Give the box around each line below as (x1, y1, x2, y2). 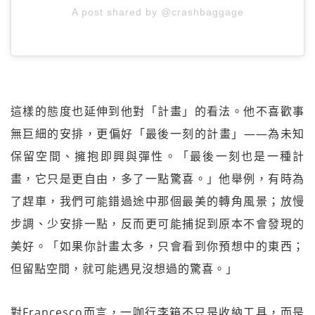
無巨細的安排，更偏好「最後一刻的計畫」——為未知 (11, 125, 304, 141)
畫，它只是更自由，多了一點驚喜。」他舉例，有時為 (11, 170, 304, 186)
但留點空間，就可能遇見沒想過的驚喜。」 (11, 260, 238, 276)
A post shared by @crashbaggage (71, 6, 244, 18)
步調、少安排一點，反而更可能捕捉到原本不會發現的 (11, 215, 304, 231)
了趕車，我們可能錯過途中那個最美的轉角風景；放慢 (11, 193, 304, 209)
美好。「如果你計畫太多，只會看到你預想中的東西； (11, 238, 304, 254)
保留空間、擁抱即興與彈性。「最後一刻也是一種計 (11, 148, 304, 164)
